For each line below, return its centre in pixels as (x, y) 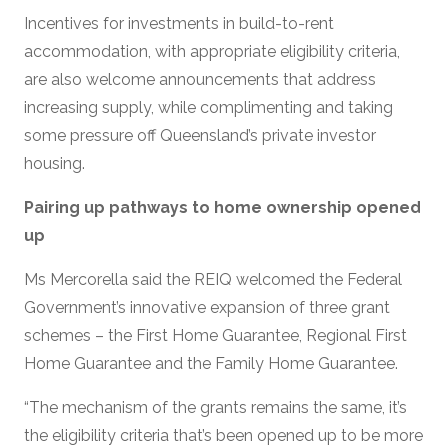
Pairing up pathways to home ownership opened (222, 207)
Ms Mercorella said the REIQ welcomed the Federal (213, 279)
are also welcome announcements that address (200, 79)
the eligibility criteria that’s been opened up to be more (223, 435)
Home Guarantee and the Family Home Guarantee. (211, 363)
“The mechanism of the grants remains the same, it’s (215, 407)
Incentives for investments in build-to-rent (179, 23)
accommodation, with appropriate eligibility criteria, (212, 51)
